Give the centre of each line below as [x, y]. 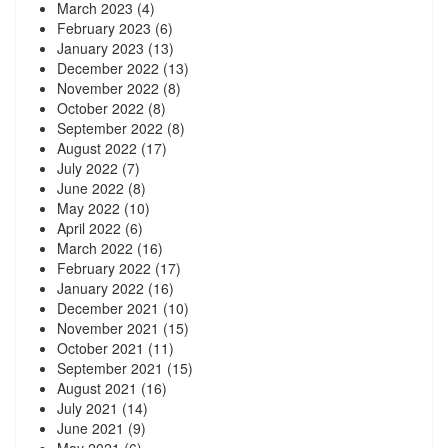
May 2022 [88, 207]
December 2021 [108, 307]
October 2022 [100, 107]
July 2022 [87, 167]
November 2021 [108, 327]
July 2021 [87, 407]
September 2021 [110, 367]
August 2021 [97, 387]
